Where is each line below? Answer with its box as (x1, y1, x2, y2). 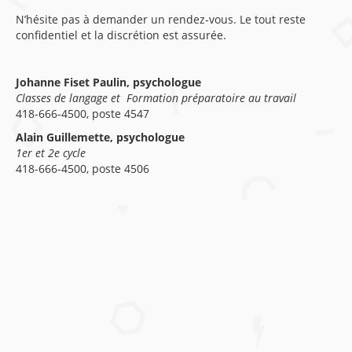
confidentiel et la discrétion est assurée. (16, 27, 226, 42)
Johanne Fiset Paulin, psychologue (16, 75, 201, 90)
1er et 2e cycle (16, 145, 86, 160)
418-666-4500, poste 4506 (16, 161, 149, 176)
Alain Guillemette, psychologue (16, 130, 185, 145)
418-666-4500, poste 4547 (16, 106, 149, 121)
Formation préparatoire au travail (126, 90, 296, 105)
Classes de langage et (16, 90, 126, 105)
